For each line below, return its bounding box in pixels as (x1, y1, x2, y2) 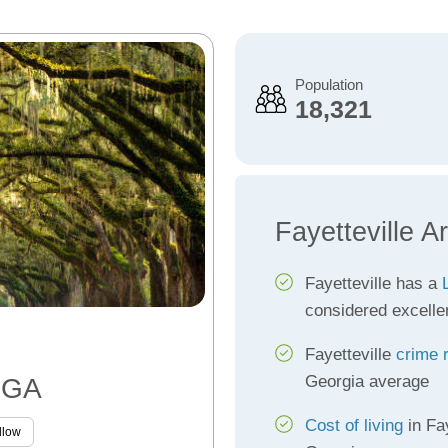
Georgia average (304, 372, 429, 391)
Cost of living (304, 416, 403, 435)
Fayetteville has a (304, 274, 442, 293)
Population (294, 76, 363, 93)
